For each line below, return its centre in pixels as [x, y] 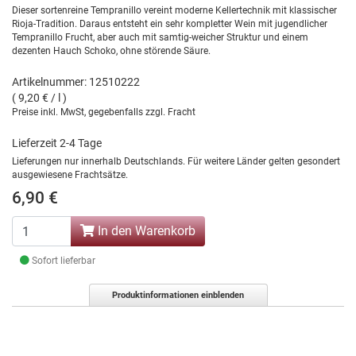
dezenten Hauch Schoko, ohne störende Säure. [111, 51]
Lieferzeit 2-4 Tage [57, 143]
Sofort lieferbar [62, 261]
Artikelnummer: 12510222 [76, 82]
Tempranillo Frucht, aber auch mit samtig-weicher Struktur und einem [160, 38]
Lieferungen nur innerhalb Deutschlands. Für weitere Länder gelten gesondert [176, 162]
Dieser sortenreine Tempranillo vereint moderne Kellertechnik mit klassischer [174, 11]
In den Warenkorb [145, 231]
